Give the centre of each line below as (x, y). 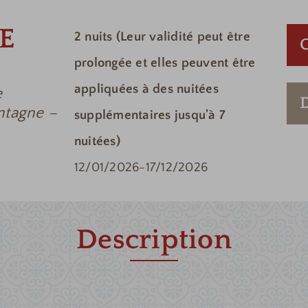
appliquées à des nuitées (146, 89)
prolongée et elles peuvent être (165, 63)
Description (154, 240)
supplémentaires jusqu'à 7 (150, 115)
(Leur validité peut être (183, 37)
